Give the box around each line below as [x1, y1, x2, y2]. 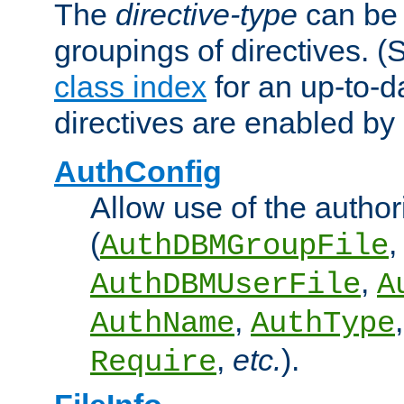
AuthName [90, 307, 234, 342]
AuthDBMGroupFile [100, 229, 389, 264]
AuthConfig [54, 154, 222, 189]
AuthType [251, 307, 395, 342]
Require [90, 345, 216, 381]
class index [54, 69, 207, 105]
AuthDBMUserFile [90, 268, 361, 303]
